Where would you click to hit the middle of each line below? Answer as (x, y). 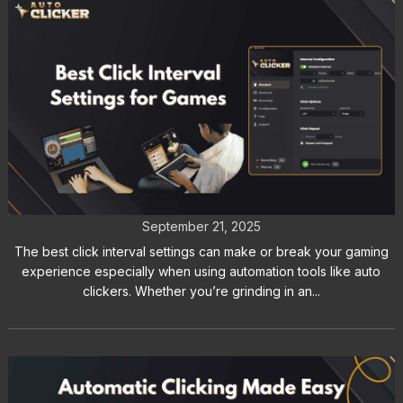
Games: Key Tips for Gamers (201, 188)
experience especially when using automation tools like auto (201, 272)
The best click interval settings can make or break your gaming (201, 252)
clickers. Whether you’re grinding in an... (201, 291)
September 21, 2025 (201, 227)
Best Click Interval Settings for (201, 157)
